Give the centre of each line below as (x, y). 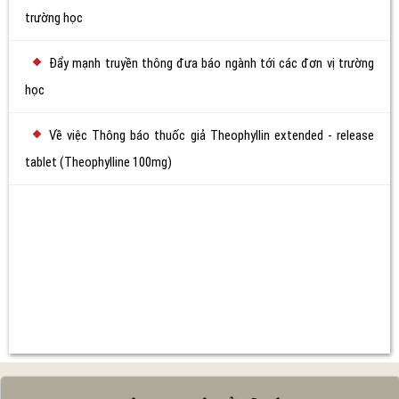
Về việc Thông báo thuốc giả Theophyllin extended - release (212, 135)
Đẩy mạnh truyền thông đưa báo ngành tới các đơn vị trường (212, 63)
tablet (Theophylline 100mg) (98, 162)
